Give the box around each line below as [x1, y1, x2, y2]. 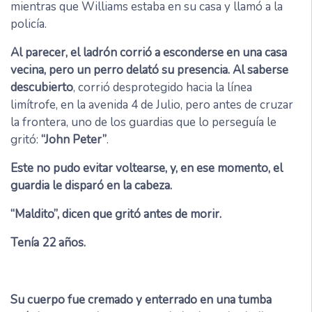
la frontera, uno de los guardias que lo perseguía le [10, 114, 276, 131]
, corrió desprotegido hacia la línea [73, 79, 252, 96]
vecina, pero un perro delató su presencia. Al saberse [10, 62, 288, 79]
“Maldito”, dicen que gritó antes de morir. [10, 206, 221, 223]
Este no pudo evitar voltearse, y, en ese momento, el [10, 160, 283, 177]
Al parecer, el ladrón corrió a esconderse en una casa [10, 45, 287, 61]
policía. [10, 16, 47, 33]
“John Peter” [41, 132, 107, 148]
